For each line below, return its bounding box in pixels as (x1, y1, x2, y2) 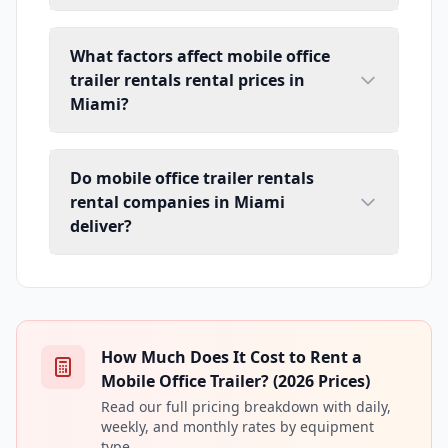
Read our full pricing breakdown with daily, (101, 396, 391, 416)
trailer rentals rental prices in (70, 68, 305, 91)
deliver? (70, 214, 132, 237)
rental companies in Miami (70, 190, 285, 213)
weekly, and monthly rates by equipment (101, 416, 374, 436)
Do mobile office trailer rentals (70, 166, 314, 189)
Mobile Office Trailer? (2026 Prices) (101, 369, 370, 392)
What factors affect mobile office (70, 44, 330, 67)
